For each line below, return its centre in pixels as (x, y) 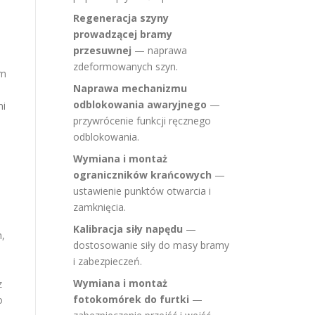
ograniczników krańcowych (142, 175)
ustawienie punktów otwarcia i (142, 191)
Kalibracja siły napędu (128, 229)
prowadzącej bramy (123, 34)
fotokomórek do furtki (131, 299)
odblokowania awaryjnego (140, 104)
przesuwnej (102, 50)
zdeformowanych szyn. (126, 66)
